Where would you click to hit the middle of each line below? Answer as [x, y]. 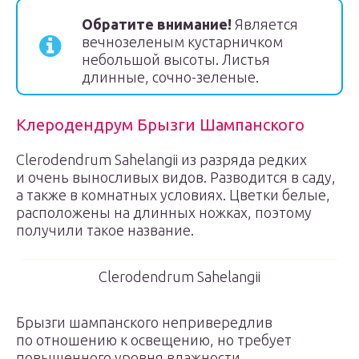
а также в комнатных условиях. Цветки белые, [173, 195]
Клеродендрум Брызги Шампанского [160, 125]
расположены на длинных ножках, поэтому [164, 212]
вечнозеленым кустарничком [182, 42]
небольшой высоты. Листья [176, 59]
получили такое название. [105, 230]
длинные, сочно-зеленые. [170, 77]
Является [265, 24]
